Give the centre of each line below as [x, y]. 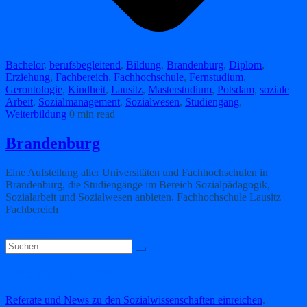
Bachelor [25, 64]
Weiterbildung [36, 114]
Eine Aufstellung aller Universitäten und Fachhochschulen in [137, 172]
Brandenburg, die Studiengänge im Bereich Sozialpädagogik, [138, 184]
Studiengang [212, 101]
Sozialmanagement [79, 101]
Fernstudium [216, 77]
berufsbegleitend [85, 64]
